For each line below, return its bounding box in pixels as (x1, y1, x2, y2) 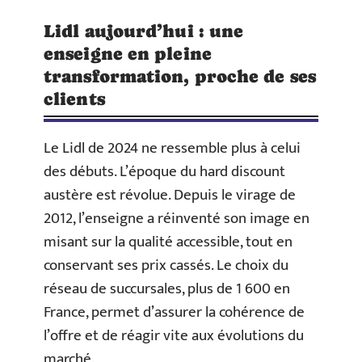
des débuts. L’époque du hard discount (44, 159, 285, 185)
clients (44, 89, 105, 110)
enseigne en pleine (44, 44, 212, 65)
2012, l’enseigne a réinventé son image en (44, 206, 309, 232)
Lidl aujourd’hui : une (44, 21, 244, 42)
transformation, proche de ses (44, 66, 316, 87)
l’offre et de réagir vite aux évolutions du (44, 323, 304, 349)
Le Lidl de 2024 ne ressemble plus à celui (44, 136, 301, 162)
